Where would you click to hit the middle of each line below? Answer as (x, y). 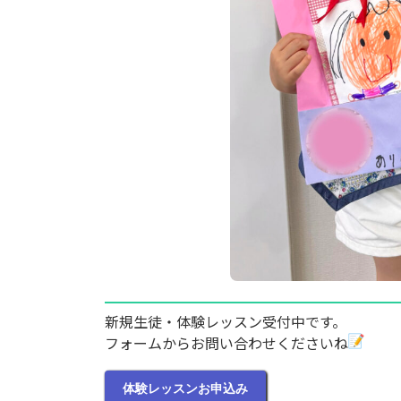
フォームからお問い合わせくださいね (226, 344)
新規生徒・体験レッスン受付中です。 (226, 322)
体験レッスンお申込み (185, 389)
